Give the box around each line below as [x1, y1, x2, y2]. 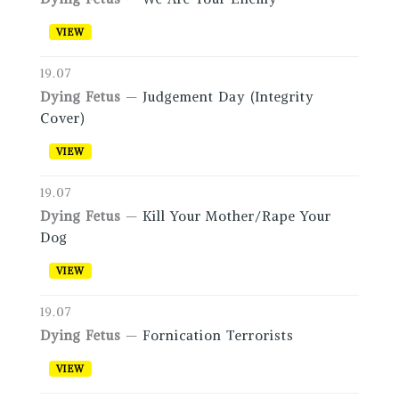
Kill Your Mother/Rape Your [142, 208, 331, 225]
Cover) [39, 110, 85, 127]
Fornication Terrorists [142, 327, 294, 345]
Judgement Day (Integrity [142, 88, 314, 106]
